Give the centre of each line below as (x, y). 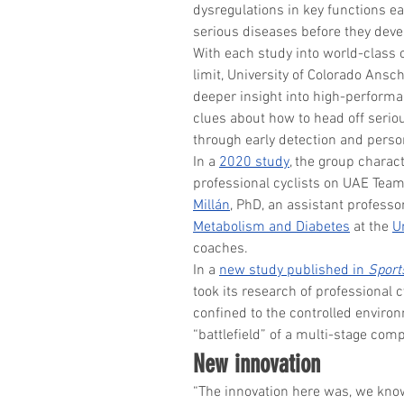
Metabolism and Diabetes (271, 227)
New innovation (257, 363)
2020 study (254, 162)
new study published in (294, 270)
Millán (211, 205)
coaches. (220, 248)
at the (371, 227)
